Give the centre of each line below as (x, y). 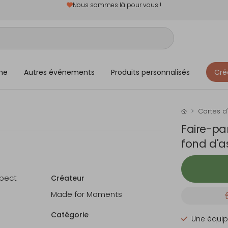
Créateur (68, 178)
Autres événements (59, 72)
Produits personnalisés (150, 72)
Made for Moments (87, 194)
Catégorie (70, 215)
